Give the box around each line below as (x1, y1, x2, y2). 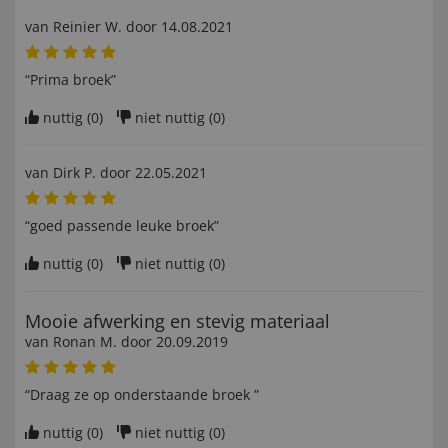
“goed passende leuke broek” (25, 216, 219, 236)
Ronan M (53, 332, 113, 352)
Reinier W (53, 17, 118, 37)
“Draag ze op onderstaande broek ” (25, 385, 259, 405)
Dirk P (53, 163, 92, 183)
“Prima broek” (25, 70, 116, 90)
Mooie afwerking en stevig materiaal (25, 309, 330, 334)
